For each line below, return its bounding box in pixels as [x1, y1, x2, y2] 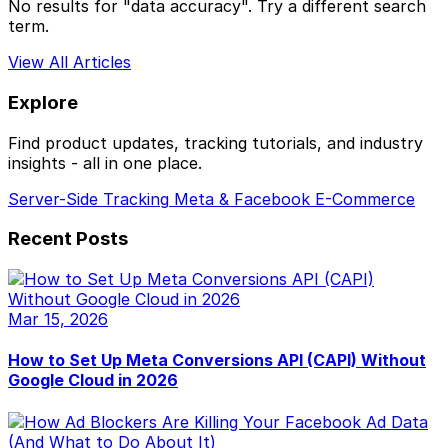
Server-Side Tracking [8, 188, 169, 209]
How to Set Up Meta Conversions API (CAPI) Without [8, 350, 426, 371]
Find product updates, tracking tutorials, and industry [8, 132, 423, 153]
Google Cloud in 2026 [8, 370, 178, 391]
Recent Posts [8, 227, 128, 251]
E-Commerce [315, 188, 415, 209]
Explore [8, 90, 78, 114]
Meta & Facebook [174, 188, 310, 209]
